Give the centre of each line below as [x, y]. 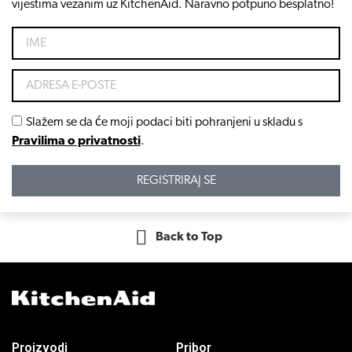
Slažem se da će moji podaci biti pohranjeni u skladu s [164, 122]
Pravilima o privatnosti [76, 141]
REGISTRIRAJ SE [176, 181]
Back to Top [189, 238]
